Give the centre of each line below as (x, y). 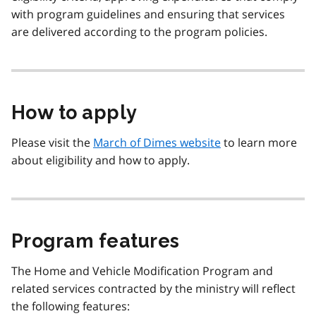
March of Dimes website (157, 143)
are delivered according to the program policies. (139, 32)
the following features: (71, 306)
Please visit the (52, 143)
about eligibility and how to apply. (101, 160)
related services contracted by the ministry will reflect (153, 289)
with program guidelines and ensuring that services (148, 14)
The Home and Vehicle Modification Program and (142, 271)
